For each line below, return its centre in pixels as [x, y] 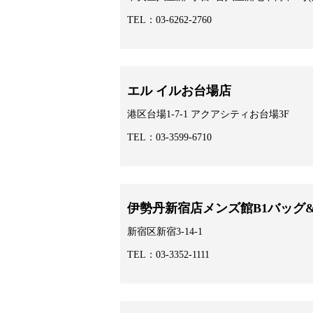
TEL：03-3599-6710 [169, 138]
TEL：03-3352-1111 [168, 255]
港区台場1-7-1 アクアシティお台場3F [208, 115]
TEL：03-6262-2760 [169, 20]
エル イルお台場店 [179, 91]
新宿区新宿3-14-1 [165, 232]
